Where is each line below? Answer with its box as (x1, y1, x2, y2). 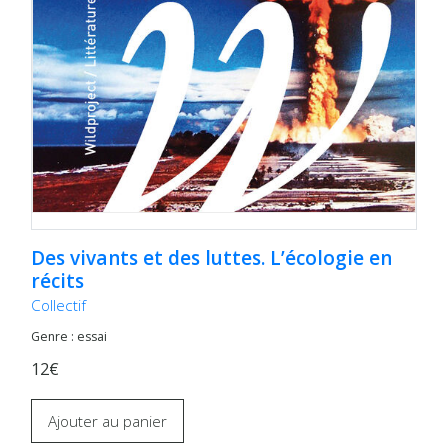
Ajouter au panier (48, 411, 168, 432)
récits (31, 267, 85, 294)
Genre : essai (31, 327, 108, 345)
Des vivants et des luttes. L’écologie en (31, 244, 393, 271)
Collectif (31, 294, 87, 315)
